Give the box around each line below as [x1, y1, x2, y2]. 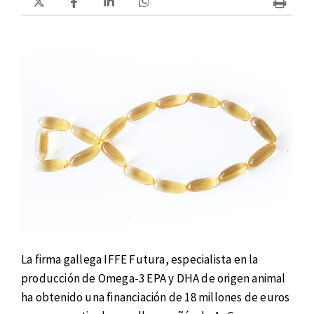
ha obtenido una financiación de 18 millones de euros [21, 289, 290, 305]
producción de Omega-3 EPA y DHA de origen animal [21, 270, 286, 286]
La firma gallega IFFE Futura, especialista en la [21, 251, 259, 267]
